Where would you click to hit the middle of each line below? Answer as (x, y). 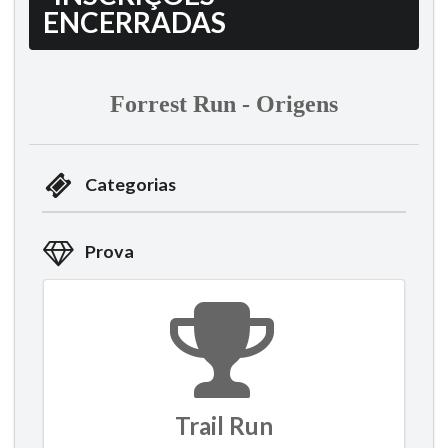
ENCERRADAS (134, 21)
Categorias (130, 184)
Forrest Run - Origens (224, 103)
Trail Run (224, 425)
